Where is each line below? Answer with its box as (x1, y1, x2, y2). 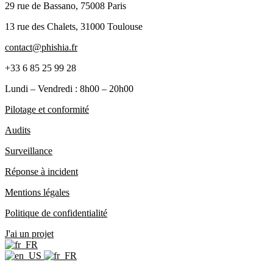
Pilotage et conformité (5, 104, 89, 115)
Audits (5, 125, 30, 136)
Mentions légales (5, 187, 69, 198)
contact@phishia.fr (5, 42, 77, 53)
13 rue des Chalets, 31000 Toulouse (5, 21, 143, 32)
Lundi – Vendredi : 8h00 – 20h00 (5, 83, 133, 94)
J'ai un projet (5, 229, 54, 239)
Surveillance (5, 146, 52, 157)
